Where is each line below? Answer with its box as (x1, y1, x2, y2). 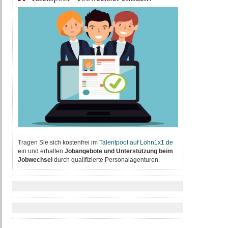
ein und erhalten (17, 148, 65, 155)
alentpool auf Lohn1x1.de (102, 139, 173, 146)
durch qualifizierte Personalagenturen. (52, 156, 160, 163)
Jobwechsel (17, 156, 52, 163)
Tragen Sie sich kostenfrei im (17, 139, 99, 146)
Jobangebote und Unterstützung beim (64, 148, 173, 155)
